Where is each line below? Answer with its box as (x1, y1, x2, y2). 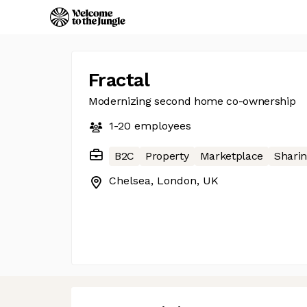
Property (145, 149, 189, 162)
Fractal (88, 69, 150, 91)
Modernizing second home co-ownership (88, 95, 296, 108)
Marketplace (199, 149, 263, 162)
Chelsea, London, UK (109, 174, 219, 187)
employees (131, 119, 191, 132)
